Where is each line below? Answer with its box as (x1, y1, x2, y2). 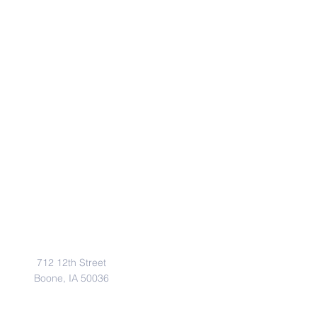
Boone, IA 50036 (34, 271, 109, 284)
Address (46, 201, 97, 215)
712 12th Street (37, 255, 106, 269)
